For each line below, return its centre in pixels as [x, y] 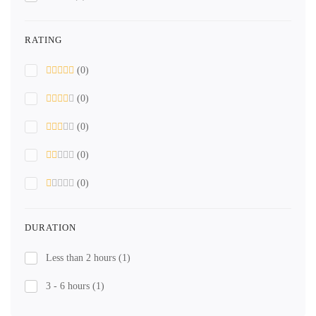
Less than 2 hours [82, 258]
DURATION [50, 227]
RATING [43, 40]
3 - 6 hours [69, 286]
